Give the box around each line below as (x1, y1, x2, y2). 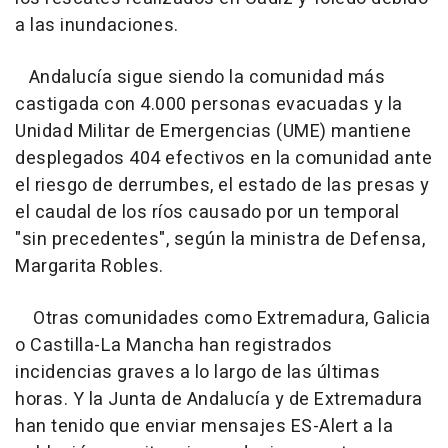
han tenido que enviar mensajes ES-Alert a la (15, 413, 393, 441)
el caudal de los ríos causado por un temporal (15, 199, 400, 227)
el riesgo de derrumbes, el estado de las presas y (15, 172, 430, 200)
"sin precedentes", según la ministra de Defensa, (15, 226, 425, 254)
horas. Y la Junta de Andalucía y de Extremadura (15, 386, 423, 414)
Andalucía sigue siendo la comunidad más (15, 64, 385, 92)
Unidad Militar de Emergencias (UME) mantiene (15, 118, 411, 146)
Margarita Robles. (15, 253, 164, 281)
